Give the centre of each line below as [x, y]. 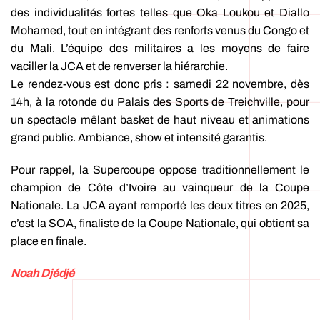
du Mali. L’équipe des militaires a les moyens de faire [160, 49]
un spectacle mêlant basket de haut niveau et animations [160, 120]
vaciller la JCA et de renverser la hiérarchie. [119, 66]
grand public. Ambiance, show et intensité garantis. [139, 138]
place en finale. [49, 241]
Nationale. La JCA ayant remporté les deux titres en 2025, [160, 206]
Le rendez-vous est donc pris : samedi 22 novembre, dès [160, 84]
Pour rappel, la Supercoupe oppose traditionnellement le [160, 170]
